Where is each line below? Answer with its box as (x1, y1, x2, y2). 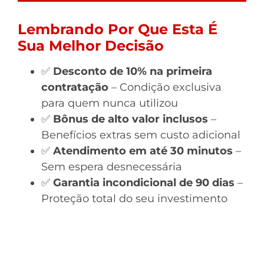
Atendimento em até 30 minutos (53, 144, 233, 157)
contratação (41, 81, 108, 94)
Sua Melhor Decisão (18, 37, 164, 54)
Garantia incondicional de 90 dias (53, 176, 235, 189)
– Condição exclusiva (108, 81, 222, 94)
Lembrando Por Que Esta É (18, 21, 217, 38)
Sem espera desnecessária (41, 160, 182, 173)
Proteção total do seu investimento (41, 192, 227, 205)
